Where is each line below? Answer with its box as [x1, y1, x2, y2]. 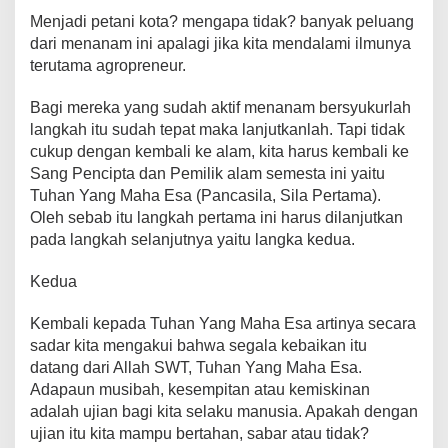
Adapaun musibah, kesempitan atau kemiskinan [30, 380, 370, 398]
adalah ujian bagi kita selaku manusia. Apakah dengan [30, 402, 418, 420]
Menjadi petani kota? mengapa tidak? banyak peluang [30, 12, 414, 30]
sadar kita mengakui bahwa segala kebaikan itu [30, 336, 367, 354]
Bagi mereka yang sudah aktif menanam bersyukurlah [30, 98, 411, 116]
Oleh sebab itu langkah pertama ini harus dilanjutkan [30, 208, 403, 226]
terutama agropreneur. [30, 56, 186, 74]
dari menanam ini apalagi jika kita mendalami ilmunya [30, 34, 411, 52]
